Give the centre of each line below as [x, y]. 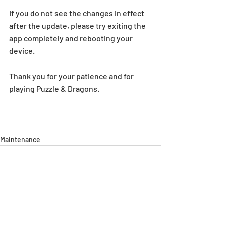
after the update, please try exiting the [78, 26]
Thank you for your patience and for [72, 76]
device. [22, 51]
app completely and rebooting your [72, 38]
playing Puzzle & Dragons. [54, 89]
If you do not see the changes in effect [77, 13]
